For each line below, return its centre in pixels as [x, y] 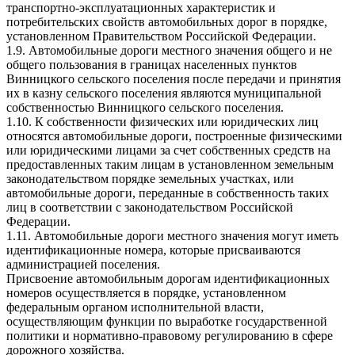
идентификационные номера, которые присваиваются [153, 250]
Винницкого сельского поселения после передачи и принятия [174, 78]
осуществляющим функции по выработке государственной [167, 321]
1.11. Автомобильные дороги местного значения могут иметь [172, 235]
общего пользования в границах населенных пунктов [152, 64]
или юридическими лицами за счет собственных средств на [168, 150]
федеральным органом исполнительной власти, [135, 307]
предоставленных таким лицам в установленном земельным [170, 164]
